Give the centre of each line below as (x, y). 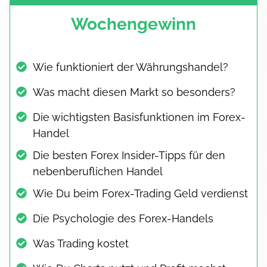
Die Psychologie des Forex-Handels (123, 218)
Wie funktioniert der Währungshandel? (131, 67)
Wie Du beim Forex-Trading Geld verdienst (140, 193)
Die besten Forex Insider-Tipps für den (129, 155)
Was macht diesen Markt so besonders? (134, 92)
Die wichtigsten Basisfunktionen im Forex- (139, 117)
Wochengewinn (133, 24)
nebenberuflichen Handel (98, 171)
